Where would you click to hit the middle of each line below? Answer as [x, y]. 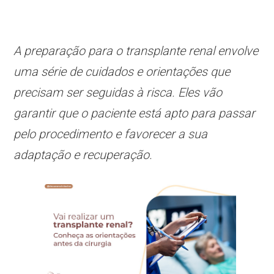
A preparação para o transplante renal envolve [136, 51]
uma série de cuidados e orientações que [122, 72]
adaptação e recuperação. [83, 155]
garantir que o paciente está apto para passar [135, 113]
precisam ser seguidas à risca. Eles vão [118, 92]
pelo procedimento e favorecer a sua [111, 134]
